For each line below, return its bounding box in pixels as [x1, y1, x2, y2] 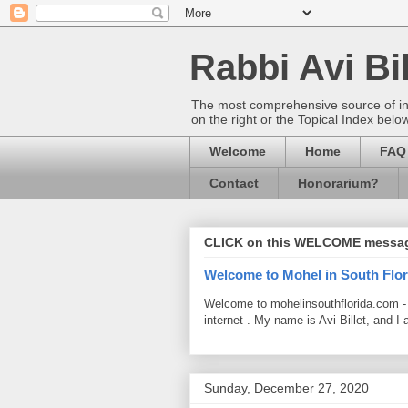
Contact [209, 176, 259, 191]
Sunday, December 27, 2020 [204, 380, 369, 395]
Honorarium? [298, 176, 379, 191]
